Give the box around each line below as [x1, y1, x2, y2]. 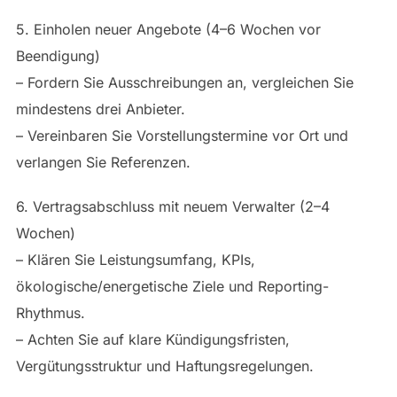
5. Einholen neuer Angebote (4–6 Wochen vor [15, 19, 321, 38]
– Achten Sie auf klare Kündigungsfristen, [15, 330, 290, 348]
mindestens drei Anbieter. [15, 99, 185, 118]
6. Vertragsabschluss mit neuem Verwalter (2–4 [15, 197, 330, 215]
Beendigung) [15, 46, 100, 65]
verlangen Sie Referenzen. [15, 152, 191, 171]
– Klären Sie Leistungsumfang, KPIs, [15, 250, 255, 269]
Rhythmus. [15, 303, 85, 322]
